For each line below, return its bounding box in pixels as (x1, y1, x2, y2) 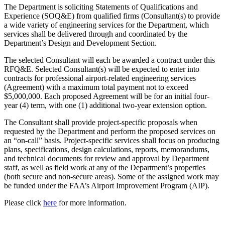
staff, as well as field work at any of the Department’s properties (4, 163, 205, 172)
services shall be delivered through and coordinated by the (4, 30, 187, 39)
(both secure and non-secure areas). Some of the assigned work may (4, 172, 219, 181)
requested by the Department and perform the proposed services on (4, 127, 215, 136)
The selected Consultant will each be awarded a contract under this (4, 56, 215, 65)
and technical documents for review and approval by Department (4, 154, 209, 163)
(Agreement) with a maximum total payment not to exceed (4, 83, 188, 92)
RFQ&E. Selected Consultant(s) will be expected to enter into (4, 65, 199, 74)
